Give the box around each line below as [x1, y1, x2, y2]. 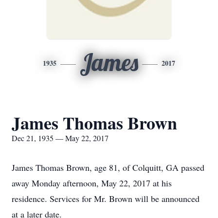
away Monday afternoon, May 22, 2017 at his [12, 177, 172, 189]
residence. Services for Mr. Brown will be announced [12, 193, 200, 204]
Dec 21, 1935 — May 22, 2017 [12, 133, 109, 143]
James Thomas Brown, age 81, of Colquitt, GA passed [12, 162, 204, 173]
